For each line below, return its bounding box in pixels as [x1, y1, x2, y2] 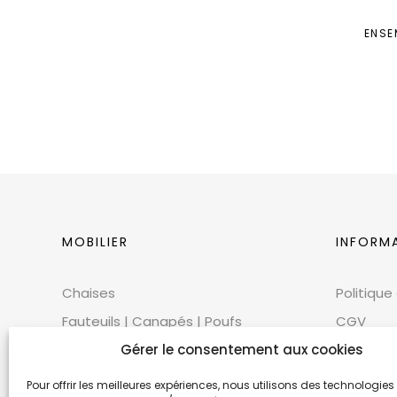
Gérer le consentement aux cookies [120, 340, 363, 359]
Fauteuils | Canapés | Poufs [62, 311, 242, 331]
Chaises [62, 283, 115, 302]
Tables [62, 368, 106, 387]
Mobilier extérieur [62, 339, 174, 359]
